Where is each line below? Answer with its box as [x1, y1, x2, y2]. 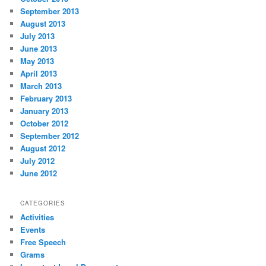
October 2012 [20, 118, 69, 129]
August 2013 [20, 18, 66, 30]
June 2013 [20, 43, 58, 55]
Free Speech [20, 236, 66, 248]
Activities [20, 211, 55, 223]
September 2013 [20, 5, 80, 17]
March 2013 [20, 80, 62, 92]
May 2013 [20, 55, 55, 67]
